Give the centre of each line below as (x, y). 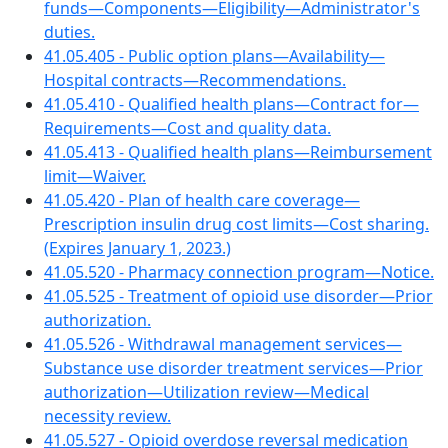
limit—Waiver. (95, 176)
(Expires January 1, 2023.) (137, 248)
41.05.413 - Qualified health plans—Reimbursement (238, 152)
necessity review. (107, 416)
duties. (69, 32)
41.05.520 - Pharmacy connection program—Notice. (239, 272)
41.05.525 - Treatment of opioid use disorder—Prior (238, 296)
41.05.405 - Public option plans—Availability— (214, 56)
